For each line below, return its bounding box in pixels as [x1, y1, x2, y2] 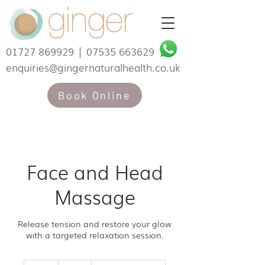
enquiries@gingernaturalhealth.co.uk [6, 60, 180, 75]
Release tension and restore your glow [18, 218, 172, 230]
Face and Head [26, 157, 163, 185]
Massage [54, 182, 135, 210]
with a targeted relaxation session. [25, 229, 164, 241]
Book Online [58, 89, 131, 102]
